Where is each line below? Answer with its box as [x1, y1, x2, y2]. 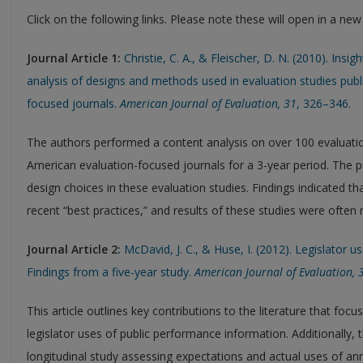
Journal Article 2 [27, 241, 117, 257]
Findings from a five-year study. [27, 263, 194, 280]
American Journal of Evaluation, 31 [120, 95, 297, 111]
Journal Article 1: [27, 49, 121, 66]
